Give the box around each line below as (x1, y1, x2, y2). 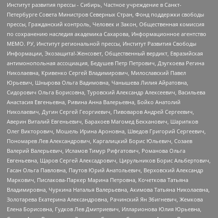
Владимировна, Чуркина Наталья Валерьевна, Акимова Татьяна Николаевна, (7, 186, 210, 194)
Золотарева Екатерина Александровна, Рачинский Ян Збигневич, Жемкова (7, 196, 203, 203)
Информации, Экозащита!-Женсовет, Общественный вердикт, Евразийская (7, 50, 203, 57)
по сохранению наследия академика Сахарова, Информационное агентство (7, 30, 206, 38)
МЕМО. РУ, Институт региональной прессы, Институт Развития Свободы (7, 40, 196, 48)
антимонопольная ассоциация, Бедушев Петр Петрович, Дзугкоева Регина (7, 59, 204, 67)
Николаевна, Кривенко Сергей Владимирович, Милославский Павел (7, 69, 186, 77)
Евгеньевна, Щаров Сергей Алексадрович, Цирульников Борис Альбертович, (7, 157, 211, 164)
